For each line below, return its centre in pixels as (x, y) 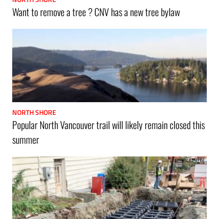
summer (26, 139)
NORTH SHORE (34, 112)
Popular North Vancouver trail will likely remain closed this (109, 124)
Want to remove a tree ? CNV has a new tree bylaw (96, 11)
